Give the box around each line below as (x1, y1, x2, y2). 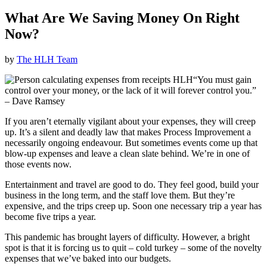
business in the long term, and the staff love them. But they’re (5, 190, 235, 200)
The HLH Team (17, 54, 77, 64)
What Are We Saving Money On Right (5, 10, 240, 26)
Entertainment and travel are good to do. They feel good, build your (5, 179, 259, 190)
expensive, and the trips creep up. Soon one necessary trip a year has (5, 200, 262, 211)
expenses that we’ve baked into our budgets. (5, 253, 171, 263)
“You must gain (193, 74, 252, 85)
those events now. (5, 159, 74, 169)
